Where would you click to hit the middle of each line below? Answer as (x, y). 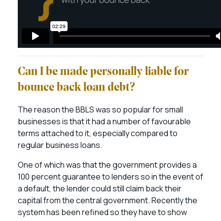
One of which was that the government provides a (107, 165)
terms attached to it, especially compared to (98, 133)
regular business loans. (61, 145)
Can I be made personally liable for (103, 72)
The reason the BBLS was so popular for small (100, 110)
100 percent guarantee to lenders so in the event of (110, 177)
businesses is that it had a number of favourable (104, 121)
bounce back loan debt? (76, 88)
